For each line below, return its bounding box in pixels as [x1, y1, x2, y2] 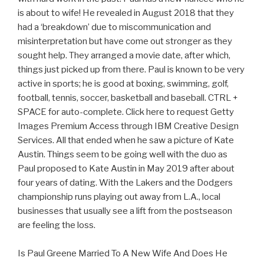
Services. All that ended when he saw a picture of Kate [18, 135, 234, 146]
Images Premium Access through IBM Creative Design [18, 121, 239, 132]
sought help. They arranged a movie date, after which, [18, 50, 230, 61]
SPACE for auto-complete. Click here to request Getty [18, 107, 234, 118]
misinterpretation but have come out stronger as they [18, 36, 232, 47]
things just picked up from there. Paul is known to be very [18, 64, 245, 75]
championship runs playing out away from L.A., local [18, 192, 220, 203]
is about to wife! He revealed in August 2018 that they [18, 8, 234, 19]
